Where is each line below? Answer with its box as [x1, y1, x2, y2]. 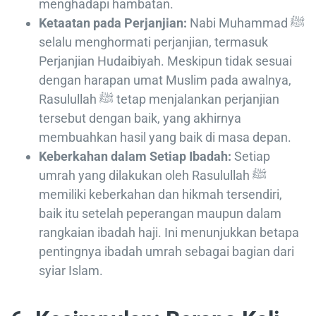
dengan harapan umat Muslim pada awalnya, [39, 73, 291, 88]
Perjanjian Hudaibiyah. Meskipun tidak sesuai [39, 54, 292, 69]
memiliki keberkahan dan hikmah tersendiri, [39, 187, 282, 202]
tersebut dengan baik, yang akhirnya [39, 111, 241, 126]
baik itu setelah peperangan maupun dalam [39, 206, 281, 221]
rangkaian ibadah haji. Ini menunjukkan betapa [39, 225, 299, 241]
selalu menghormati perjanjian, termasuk [39, 35, 268, 50]
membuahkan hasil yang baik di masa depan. [39, 130, 291, 145]
